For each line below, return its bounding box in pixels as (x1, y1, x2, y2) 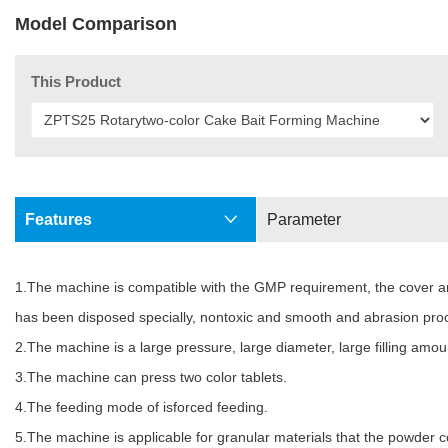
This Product (31, 72, 121, 90)
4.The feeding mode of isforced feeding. (15, 398, 268, 415)
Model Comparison (15, 13, 177, 34)
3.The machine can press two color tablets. (15, 368, 287, 385)
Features (25, 210, 92, 228)
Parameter (267, 210, 342, 228)
